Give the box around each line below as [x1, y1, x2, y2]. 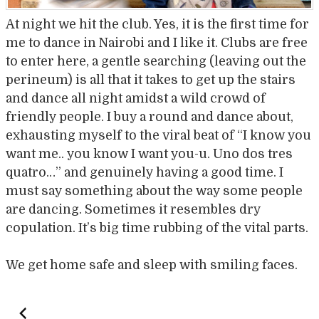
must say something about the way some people [6, 183, 303, 198]
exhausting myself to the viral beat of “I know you [6, 127, 311, 142]
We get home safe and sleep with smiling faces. [6, 258, 298, 273]
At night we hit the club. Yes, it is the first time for [6, 16, 309, 31]
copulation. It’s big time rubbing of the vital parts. [6, 220, 308, 235]
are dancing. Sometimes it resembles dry [6, 202, 261, 216]
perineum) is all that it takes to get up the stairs [6, 72, 296, 87]
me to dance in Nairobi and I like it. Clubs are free [6, 35, 308, 50]
